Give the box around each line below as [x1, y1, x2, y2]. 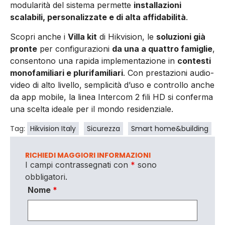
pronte [10, 43, 37, 54]
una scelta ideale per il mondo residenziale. [10, 103, 173, 114]
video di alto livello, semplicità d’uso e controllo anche [10, 79, 214, 90]
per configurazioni [37, 43, 112, 54]
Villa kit [68, 31, 97, 42]
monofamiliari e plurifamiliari [10, 67, 123, 78]
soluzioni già [156, 31, 205, 42]
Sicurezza [87, 123, 120, 134]
